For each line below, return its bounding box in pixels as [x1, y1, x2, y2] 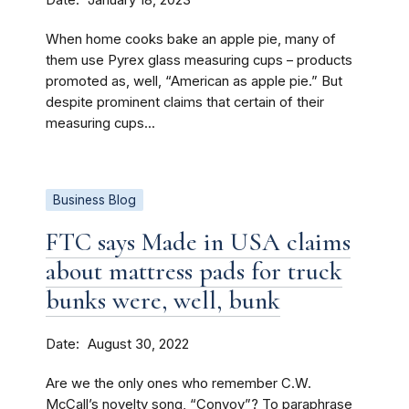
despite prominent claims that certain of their [46, 94, 324, 110]
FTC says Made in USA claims [46, 226, 351, 257]
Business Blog [53, 193, 136, 207]
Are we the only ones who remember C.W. [46, 375, 311, 392]
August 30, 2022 [88, 336, 189, 352]
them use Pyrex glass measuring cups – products [46, 52, 352, 68]
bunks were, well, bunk [46, 285, 280, 316]
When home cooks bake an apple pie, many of [46, 31, 336, 47]
